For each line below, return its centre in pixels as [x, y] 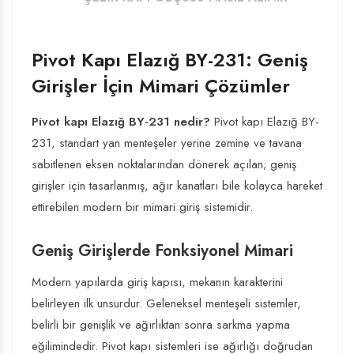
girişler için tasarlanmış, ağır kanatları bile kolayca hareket [177, 186]
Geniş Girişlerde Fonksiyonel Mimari [162, 251]
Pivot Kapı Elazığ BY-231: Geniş [170, 60]
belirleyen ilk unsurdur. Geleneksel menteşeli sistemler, [166, 303]
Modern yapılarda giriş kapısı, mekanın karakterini [157, 282]
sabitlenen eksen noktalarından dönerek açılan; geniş [164, 164]
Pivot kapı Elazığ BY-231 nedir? [121, 122]
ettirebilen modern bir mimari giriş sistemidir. [142, 207]
